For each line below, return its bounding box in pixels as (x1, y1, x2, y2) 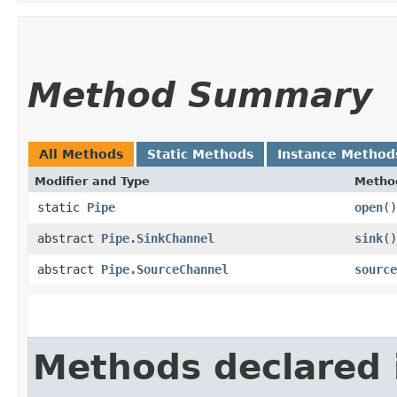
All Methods (39, 146, 123, 161)
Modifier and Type (35, 174, 150, 188)
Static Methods (147, 146, 253, 161)
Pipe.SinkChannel (101, 230, 214, 245)
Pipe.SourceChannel (101, 261, 229, 276)
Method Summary (27, 74, 372, 115)
